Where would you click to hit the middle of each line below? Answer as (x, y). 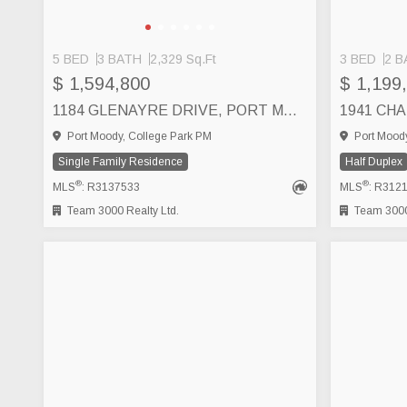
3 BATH (119, 59)
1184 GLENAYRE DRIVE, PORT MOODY (290, 110)
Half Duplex (374, 161)
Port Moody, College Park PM (138, 136)
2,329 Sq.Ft (183, 59)
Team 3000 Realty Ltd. (122, 210)
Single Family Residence (120, 161)
